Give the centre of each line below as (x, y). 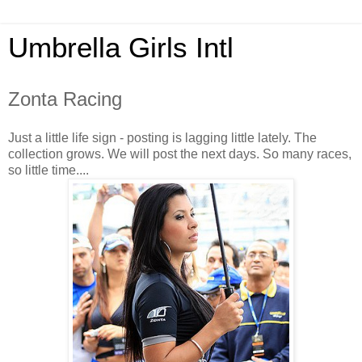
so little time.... (48, 170)
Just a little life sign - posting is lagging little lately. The (162, 137)
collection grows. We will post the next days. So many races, (180, 154)
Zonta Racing (65, 99)
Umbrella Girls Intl (121, 48)
